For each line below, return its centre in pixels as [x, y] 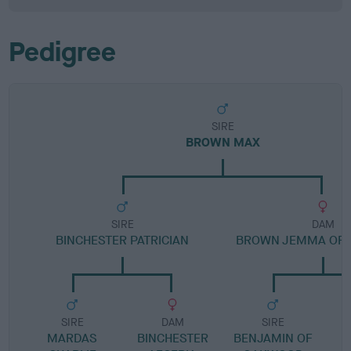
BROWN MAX [223, 142]
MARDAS [72, 338]
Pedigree [63, 52]
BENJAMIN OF [273, 338]
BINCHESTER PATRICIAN [123, 240]
